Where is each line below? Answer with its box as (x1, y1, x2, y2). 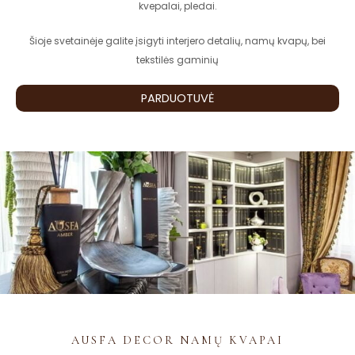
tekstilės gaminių (136, 52, 219, 67)
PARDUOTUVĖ (141, 90, 214, 106)
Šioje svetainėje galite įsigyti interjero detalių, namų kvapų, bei (29, 33, 326, 48)
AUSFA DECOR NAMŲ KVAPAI (71, 333, 284, 347)
